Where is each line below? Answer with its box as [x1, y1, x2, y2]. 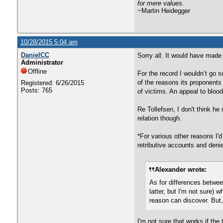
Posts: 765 [21, 87, 52, 94]
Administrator [21, 59, 63, 66]
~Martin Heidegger [137, 7, 190, 14]
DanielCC [21, 51, 49, 59]
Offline [28, 68, 47, 75]
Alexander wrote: [155, 166, 207, 173]
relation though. [137, 114, 182, 122]
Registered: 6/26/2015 [21, 79, 84, 87]
